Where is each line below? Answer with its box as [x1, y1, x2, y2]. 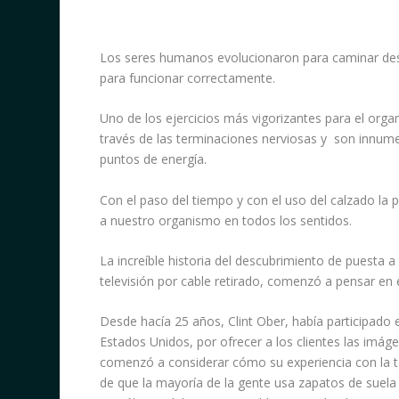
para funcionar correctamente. [99, 69, 275, 86]
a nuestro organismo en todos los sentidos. [99, 211, 352, 229]
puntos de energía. [99, 151, 207, 168]
